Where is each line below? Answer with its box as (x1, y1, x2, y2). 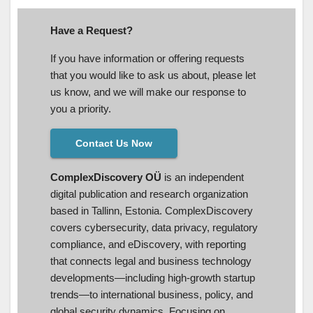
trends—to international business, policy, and (50, 288, 253, 300)
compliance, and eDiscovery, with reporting (50, 238, 246, 250)
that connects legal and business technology (50, 254, 252, 267)
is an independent (164, 170, 244, 183)
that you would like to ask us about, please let (50, 68, 256, 81)
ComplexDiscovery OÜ (50, 170, 164, 183)
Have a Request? (50, 24, 133, 36)
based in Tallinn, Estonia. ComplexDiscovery (50, 204, 253, 217)
